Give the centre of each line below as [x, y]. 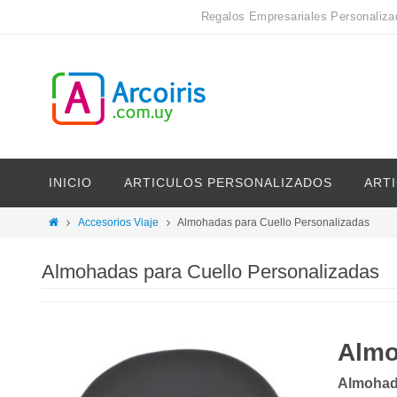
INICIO [70, 183]
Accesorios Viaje [118, 222]
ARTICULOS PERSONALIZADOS [228, 183]
